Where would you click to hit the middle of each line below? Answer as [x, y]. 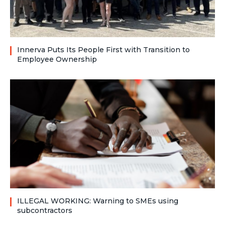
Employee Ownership [57, 60]
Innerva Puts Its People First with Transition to [103, 50]
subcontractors [45, 211]
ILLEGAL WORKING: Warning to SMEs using [98, 201]
